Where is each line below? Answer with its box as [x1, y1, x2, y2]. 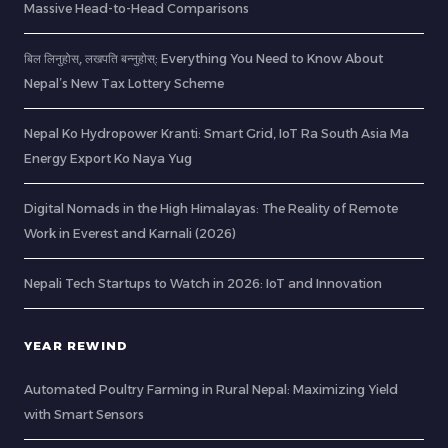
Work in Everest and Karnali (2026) [24, 226, 236, 242]
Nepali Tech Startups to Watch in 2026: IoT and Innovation [24, 276, 382, 292]
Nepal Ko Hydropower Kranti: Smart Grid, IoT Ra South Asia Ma [24, 126, 409, 142]
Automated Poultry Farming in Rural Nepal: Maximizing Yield [24, 382, 398, 398]
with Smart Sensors [24, 407, 144, 423]
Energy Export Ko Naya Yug [24, 151, 192, 167]
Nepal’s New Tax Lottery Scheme [24, 76, 224, 92]
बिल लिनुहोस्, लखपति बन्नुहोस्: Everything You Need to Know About [24, 51, 383, 67]
